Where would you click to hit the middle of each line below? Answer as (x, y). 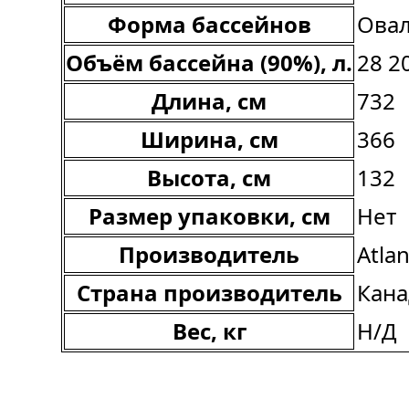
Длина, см (210, 100)
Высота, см (210, 177)
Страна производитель (209, 292)
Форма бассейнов (209, 24)
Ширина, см (209, 139)
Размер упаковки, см (209, 215)
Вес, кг (209, 330)
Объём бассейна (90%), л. (210, 62)
